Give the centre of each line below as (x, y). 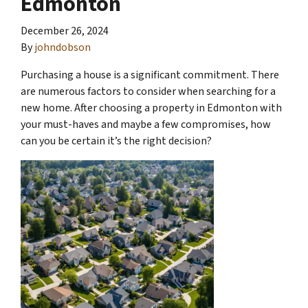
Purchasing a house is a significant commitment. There (150, 75)
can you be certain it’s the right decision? (116, 141)
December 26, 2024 (65, 31)
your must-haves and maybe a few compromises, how (146, 124)
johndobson (63, 47)
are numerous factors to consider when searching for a (148, 91)
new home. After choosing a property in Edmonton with (151, 108)
